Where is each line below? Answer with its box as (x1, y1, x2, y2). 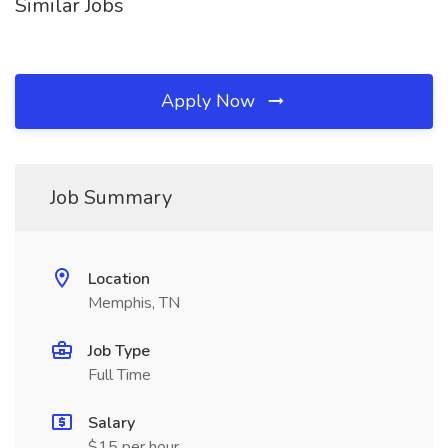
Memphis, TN (88, 292, 180, 314)
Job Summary (50, 184, 172, 211)
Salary (88, 412, 135, 434)
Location (88, 268, 150, 290)
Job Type (88, 340, 150, 362)
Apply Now (161, 89, 260, 113)
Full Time (88, 364, 151, 386)
